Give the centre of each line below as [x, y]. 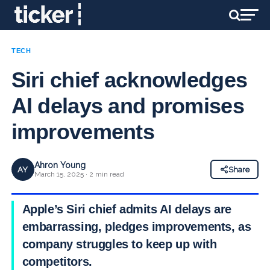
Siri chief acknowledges [129, 80]
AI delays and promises [127, 106]
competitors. [57, 262]
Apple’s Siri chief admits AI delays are [127, 209]
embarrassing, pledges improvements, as [137, 227]
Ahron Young [60, 165]
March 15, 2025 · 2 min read [79, 174]
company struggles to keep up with [119, 244]
